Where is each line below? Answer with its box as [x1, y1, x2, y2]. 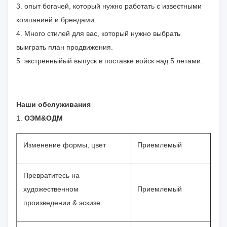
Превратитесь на [23, 171, 80, 180]
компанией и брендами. [16, 16, 96, 24]
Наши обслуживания [16, 100, 91, 109]
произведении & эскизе [23, 199, 108, 207]
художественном [23, 185, 79, 194]
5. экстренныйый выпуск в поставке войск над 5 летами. [16, 57, 203, 65]
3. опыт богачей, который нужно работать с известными [16, 2, 202, 11]
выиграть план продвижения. [16, 43, 113, 52]
